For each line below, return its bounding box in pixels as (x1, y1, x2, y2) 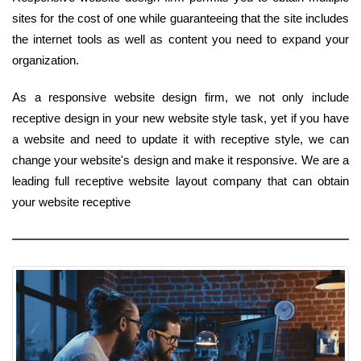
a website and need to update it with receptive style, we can (12, 131, 349, 146)
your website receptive (12, 194, 131, 209)
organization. (12, 52, 79, 67)
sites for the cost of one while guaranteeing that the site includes (12, 10, 349, 25)
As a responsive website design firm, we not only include (12, 89, 349, 104)
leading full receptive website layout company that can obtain (12, 173, 349, 188)
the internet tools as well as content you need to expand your (12, 31, 349, 46)
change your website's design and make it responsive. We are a (12, 152, 349, 167)
